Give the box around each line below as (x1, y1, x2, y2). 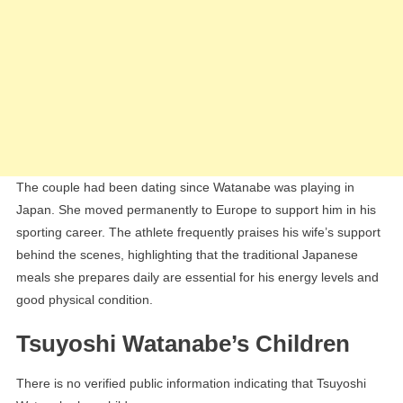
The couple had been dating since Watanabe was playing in (15, 180, 354, 195)
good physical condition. (15, 292, 153, 308)
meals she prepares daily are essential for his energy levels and (15, 270, 379, 285)
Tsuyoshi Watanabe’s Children (15, 330, 350, 358)
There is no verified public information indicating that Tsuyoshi (15, 376, 366, 391)
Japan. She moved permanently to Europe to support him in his (15, 202, 376, 218)
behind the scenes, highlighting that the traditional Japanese (15, 247, 358, 263)
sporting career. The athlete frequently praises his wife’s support (15, 225, 381, 240)
